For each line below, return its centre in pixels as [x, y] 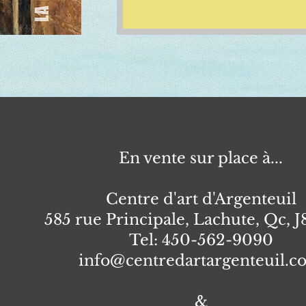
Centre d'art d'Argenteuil [201, 199]
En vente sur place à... [201, 158]
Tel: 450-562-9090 [201, 240]
